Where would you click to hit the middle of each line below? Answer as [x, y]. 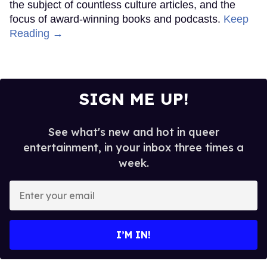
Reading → [36, 33]
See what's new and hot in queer [133, 132]
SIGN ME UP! [133, 98]
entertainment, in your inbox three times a [133, 147]
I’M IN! [133, 235]
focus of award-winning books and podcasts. [117, 19]
